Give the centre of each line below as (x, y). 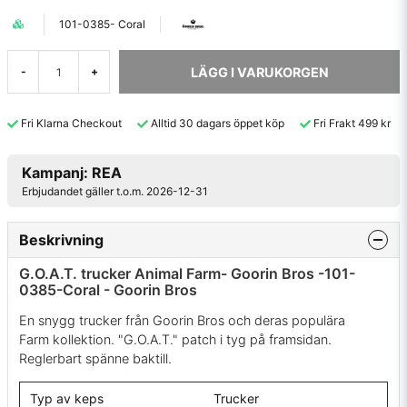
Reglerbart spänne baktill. (97, 359)
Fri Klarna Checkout (71, 123)
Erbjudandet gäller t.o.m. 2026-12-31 (115, 191)
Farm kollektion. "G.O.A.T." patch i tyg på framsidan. (175, 340)
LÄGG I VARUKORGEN (259, 72)
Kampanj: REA (72, 172)
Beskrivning (61, 239)
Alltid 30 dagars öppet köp (218, 123)
